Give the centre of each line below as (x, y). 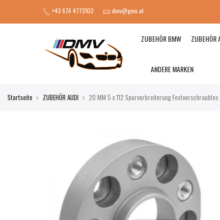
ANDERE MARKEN (172, 69)
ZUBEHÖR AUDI (61, 97)
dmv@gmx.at (128, 11)
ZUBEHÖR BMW (161, 39)
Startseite (20, 97)
